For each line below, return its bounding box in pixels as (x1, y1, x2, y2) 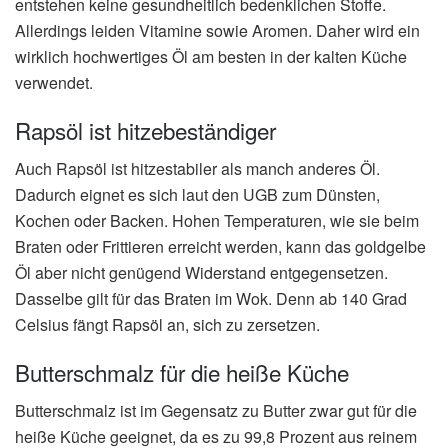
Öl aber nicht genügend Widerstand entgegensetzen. (15, 261, 388, 285)
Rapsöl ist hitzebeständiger (15, 113, 276, 146)
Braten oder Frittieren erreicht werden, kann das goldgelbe (15, 235, 426, 259)
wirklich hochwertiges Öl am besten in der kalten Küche (15, 45, 407, 69)
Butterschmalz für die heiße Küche (15, 355, 349, 388)
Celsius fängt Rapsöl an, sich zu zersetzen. (15, 313, 320, 337)
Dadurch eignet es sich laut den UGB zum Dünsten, (15, 183, 380, 207)
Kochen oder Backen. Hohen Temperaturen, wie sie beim (15, 209, 419, 233)
